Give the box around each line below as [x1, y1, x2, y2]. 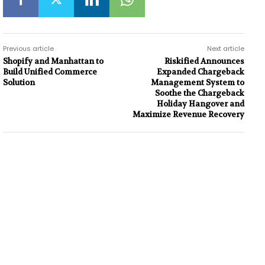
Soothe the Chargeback [154, 88, 244, 98]
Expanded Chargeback [156, 66, 244, 77]
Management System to [150, 77, 244, 88]
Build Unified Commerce [3, 66, 97, 77]
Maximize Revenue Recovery [132, 109, 244, 119]
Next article [206, 43, 244, 53]
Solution [3, 77, 35, 88]
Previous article [3, 43, 54, 53]
